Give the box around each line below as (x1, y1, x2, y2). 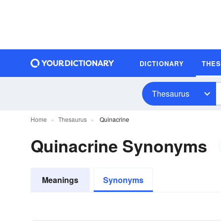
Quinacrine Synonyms (31, 134, 207, 157)
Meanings (42, 174, 78, 185)
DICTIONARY (140, 58, 184, 68)
